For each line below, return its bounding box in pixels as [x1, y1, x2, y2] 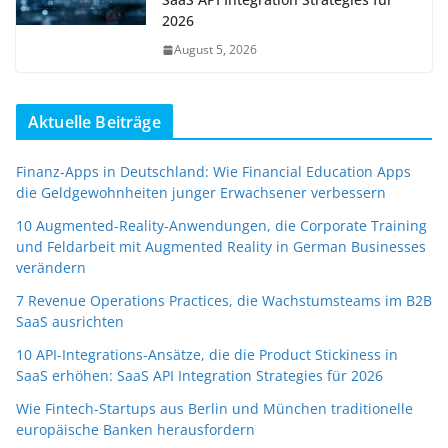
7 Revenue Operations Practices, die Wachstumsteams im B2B [16, 291, 432, 311]
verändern [16, 258, 86, 278]
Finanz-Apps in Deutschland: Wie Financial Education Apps [16, 162, 411, 182]
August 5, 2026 [174, 41, 257, 59]
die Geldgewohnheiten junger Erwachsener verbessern [16, 183, 386, 203]
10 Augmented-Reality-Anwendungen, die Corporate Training [16, 216, 427, 236]
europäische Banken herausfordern [16, 420, 255, 440]
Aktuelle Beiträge [28, 111, 161, 134]
